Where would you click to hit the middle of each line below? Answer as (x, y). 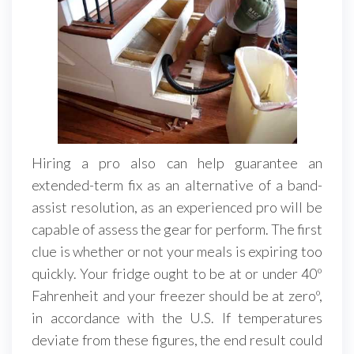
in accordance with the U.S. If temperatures (177, 317)
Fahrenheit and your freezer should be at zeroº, (177, 295)
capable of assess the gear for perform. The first (177, 229)
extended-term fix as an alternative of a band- (177, 185)
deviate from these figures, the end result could (177, 339)
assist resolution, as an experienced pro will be (177, 207)
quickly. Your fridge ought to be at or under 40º (177, 273)
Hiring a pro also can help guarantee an (177, 162)
